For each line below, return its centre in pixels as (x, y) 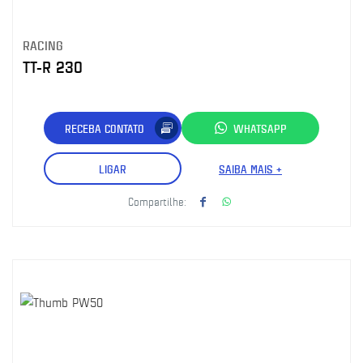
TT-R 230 (53, 67)
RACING (43, 45)
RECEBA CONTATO (105, 128)
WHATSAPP (260, 128)
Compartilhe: (157, 201)
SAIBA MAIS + (250, 169)
